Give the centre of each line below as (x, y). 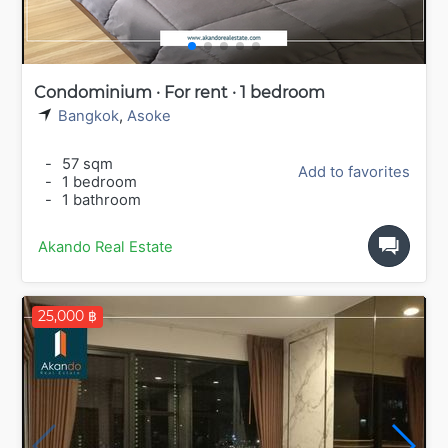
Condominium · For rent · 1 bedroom (179, 92)
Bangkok (88, 115)
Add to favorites (354, 171)
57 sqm (85, 163)
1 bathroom (99, 199)
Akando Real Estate (105, 246)
